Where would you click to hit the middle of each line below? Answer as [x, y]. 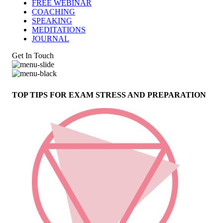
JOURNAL [51, 38]
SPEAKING [52, 20]
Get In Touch [33, 55]
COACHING [54, 11]
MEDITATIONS [59, 29]
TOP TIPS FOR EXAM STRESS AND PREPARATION [109, 95]
